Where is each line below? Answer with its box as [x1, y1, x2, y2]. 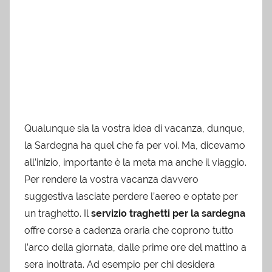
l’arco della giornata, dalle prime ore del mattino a [24, 242, 246, 254]
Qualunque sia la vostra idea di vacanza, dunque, [24, 123, 245, 135]
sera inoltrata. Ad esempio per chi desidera [24, 259, 215, 271]
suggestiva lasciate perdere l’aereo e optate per [24, 191, 238, 203]
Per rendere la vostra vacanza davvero [24, 174, 199, 186]
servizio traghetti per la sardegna [91, 208, 245, 220]
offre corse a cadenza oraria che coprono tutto [24, 225, 234, 237]
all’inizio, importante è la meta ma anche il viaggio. [24, 157, 246, 169]
